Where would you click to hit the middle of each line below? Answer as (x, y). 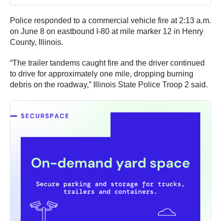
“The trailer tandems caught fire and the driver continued (107, 63)
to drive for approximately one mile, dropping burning (102, 74)
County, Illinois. (37, 42)
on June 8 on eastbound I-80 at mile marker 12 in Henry (107, 32)
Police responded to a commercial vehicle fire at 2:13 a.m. (110, 21)
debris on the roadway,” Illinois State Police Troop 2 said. (109, 85)
